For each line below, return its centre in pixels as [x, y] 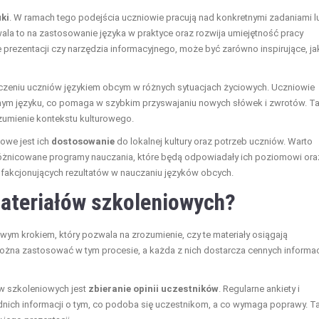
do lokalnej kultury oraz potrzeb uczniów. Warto [214, 141]
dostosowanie [83, 141]
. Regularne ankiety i [259, 288]
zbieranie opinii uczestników [153, 288]
